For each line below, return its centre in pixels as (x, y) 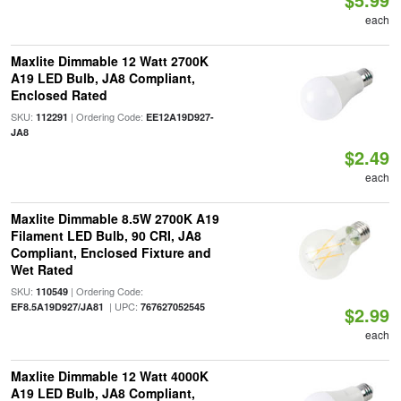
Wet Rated (42, 269)
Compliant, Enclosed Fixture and (111, 252)
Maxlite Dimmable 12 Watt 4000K (109, 376)
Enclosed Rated (59, 95)
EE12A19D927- (179, 117)
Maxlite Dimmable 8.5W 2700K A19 (115, 218)
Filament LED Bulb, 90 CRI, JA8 (106, 235)
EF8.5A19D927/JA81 (57, 307)
